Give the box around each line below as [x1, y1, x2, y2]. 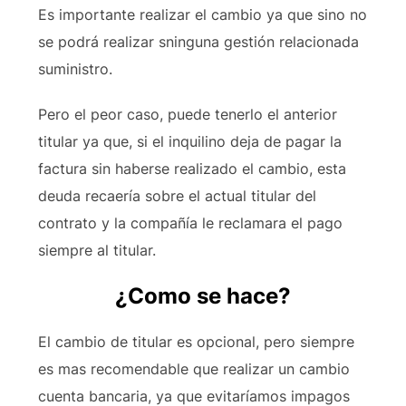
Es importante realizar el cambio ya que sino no [37, 5, 367, 24]
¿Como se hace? [115, 283, 291, 309]
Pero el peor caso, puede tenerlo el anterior [37, 105, 337, 123]
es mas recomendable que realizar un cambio [37, 360, 350, 378]
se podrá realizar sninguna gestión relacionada [37, 33, 359, 51]
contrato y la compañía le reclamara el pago [37, 214, 343, 232]
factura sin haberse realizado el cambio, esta [37, 159, 346, 178]
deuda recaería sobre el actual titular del [37, 187, 316, 205]
